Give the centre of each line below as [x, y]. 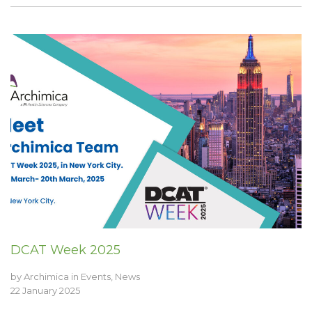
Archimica [46, 276]
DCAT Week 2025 [65, 250]
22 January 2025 [45, 290]
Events [96, 276]
